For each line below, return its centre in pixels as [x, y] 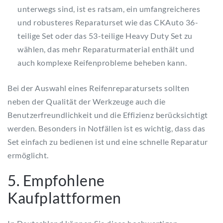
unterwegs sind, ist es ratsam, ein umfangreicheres [109, 9]
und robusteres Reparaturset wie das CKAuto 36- [108, 22]
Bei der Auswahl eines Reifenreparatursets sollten [99, 88]
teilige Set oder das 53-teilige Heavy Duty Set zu [105, 36]
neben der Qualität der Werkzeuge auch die [87, 102]
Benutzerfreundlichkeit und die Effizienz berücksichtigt [108, 115]
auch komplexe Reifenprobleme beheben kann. [102, 63]
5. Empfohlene [56, 180]
